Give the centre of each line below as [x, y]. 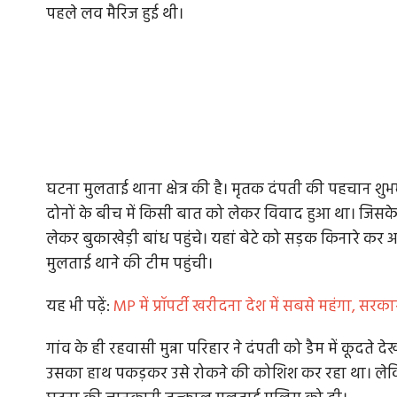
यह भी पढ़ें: [80, 307]
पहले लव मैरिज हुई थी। [117, 15]
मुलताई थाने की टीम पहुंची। [129, 265]
